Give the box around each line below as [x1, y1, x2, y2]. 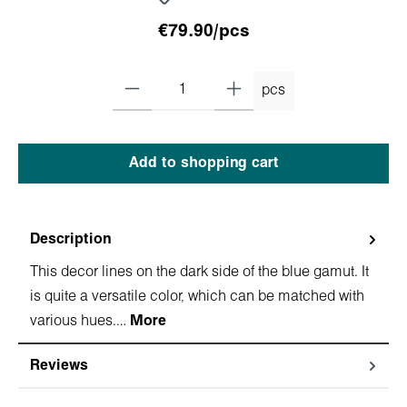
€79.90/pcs [158, 23, 249, 40]
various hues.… [30, 313, 130, 328]
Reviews [30, 358, 88, 372]
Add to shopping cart [128, 155, 279, 170]
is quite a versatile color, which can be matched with [30, 289, 364, 303]
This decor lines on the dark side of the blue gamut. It [30, 264, 369, 279]
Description [30, 232, 111, 246]
